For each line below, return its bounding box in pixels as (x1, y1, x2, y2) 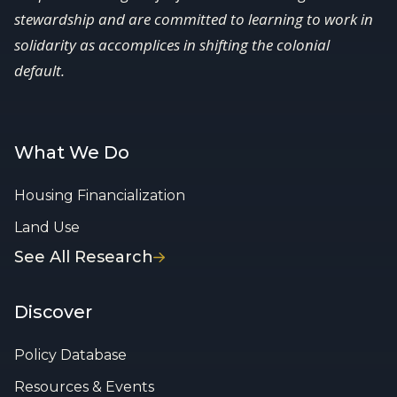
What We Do (14, 141, 129, 163)
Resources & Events (14, 378, 154, 395)
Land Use (14, 218, 80, 236)
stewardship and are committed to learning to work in (14, 8, 373, 29)
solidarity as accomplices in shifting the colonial (14, 34, 330, 55)
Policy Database (14, 346, 127, 363)
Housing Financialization (14, 186, 185, 204)
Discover (14, 300, 92, 323)
